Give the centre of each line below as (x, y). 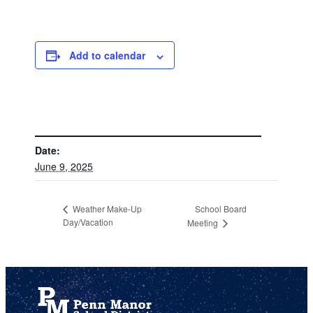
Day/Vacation (88, 222)
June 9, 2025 (64, 166)
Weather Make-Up (107, 209)
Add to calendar (108, 56)
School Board (220, 208)
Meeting (203, 223)
